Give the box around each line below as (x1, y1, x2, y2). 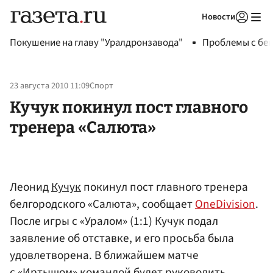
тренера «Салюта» (10, 117, 156, 137)
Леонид (10, 178, 51, 196)
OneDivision (195, 195, 255, 213)
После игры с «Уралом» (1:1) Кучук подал (10, 212, 218, 230)
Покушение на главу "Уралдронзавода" (10, 35, 183, 50)
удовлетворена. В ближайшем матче (10, 246, 199, 264)
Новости (202, 10, 235, 23)
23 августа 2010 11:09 (10, 79, 90, 93)
